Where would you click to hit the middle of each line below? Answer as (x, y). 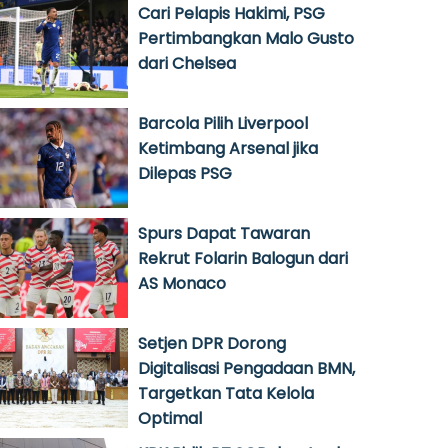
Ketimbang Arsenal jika (228, 148)
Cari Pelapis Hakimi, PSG (231, 13)
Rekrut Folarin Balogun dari (243, 258)
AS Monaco (182, 283)
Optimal (170, 418)
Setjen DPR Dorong (212, 343)
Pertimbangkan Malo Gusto (246, 38)
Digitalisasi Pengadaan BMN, (246, 368)
